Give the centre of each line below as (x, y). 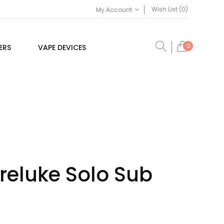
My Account (114, 9)
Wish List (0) (170, 9)
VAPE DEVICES (62, 47)
